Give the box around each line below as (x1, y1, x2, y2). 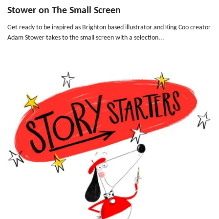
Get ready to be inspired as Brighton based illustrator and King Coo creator (7, 24, 211, 32)
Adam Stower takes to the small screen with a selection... (7, 34, 164, 42)
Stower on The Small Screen (7, 6, 121, 16)
